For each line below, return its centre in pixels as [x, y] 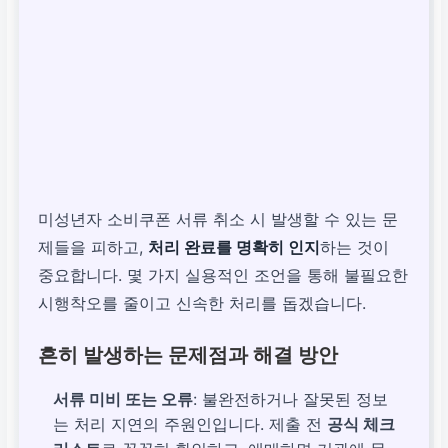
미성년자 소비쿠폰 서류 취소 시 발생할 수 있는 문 [218, 218]
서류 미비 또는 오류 [123, 398]
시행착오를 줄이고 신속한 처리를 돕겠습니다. [202, 302]
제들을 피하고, [93, 246]
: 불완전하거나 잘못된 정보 [291, 398]
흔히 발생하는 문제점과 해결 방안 [188, 354]
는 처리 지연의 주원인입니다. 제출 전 [190, 423]
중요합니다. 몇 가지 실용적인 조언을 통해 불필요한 [223, 274]
